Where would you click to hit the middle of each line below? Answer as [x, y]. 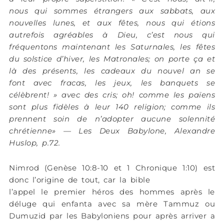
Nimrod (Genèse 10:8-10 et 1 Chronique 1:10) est [112, 168]
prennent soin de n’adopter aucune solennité [112, 119]
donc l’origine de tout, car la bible [79, 180]
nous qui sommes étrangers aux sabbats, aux [112, 11]
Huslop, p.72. [35, 143]
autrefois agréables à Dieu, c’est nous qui [112, 35]
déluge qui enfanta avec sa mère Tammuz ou [112, 204]
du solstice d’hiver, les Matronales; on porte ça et [112, 59]
